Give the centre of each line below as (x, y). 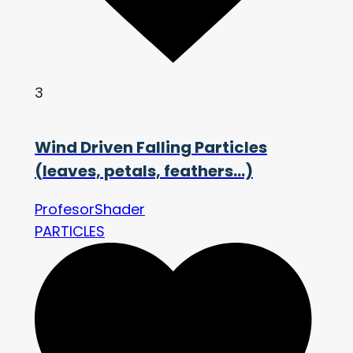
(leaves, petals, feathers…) (144, 171)
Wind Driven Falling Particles (151, 148)
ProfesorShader (90, 210)
